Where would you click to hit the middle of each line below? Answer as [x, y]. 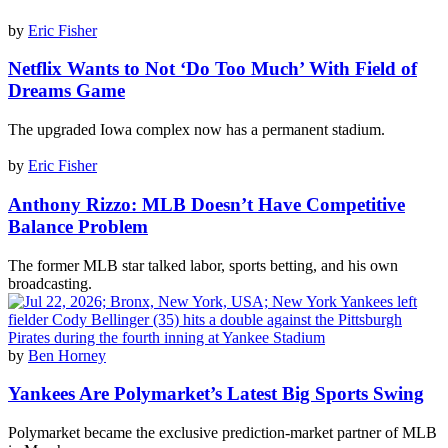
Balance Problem [78, 226]
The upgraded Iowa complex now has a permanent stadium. [198, 130]
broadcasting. [50, 283]
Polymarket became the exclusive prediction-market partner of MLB [222, 433]
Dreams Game [66, 91]
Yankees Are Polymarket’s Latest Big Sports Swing [216, 394]
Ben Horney [67, 355]
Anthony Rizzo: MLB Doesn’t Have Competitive [206, 204]
